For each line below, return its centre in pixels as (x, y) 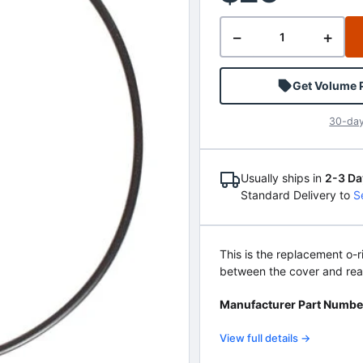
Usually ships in (282, 178)
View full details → (265, 338)
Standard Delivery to (297, 195)
